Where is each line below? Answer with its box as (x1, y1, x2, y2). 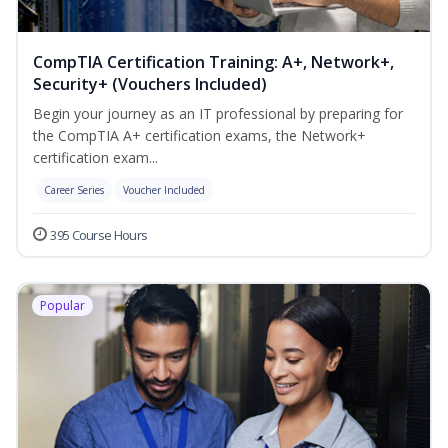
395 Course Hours (50, 226, 148, 245)
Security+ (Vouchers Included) (33, 73, 267, 96)
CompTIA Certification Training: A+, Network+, (33, 51, 394, 74)
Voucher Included (123, 183, 205, 198)
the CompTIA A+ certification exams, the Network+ (33, 126, 366, 146)
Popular (40, 297, 85, 315)
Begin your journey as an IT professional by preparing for (33, 104, 403, 124)
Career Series (44, 183, 104, 198)
